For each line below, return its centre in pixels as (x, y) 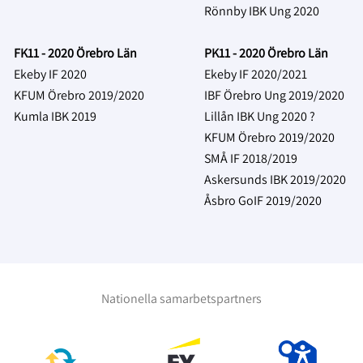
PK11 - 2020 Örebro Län (266, 53)
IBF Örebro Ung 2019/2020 (274, 95)
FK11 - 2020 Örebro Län (75, 53)
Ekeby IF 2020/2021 (256, 74)
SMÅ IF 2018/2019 (251, 158)
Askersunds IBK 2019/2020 (275, 179)
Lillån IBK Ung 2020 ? (260, 116)
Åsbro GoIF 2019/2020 (263, 200)
